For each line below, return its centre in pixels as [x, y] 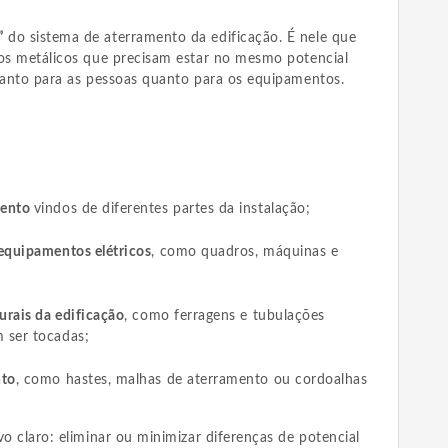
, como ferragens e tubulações [224, 316]
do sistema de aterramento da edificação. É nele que [180, 38]
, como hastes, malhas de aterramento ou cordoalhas [191, 380]
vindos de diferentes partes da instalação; [172, 209]
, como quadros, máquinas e [245, 252]
